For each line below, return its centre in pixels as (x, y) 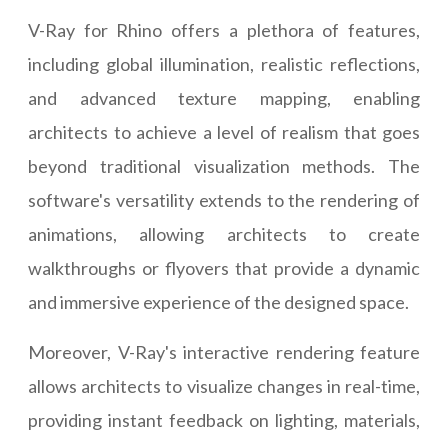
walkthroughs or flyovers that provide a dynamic (224, 268)
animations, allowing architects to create (224, 234)
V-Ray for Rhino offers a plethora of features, (224, 30)
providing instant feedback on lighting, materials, (224, 420)
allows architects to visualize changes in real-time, (224, 386)
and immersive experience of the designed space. (218, 302)
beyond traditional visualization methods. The (224, 166)
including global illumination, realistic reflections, (224, 64)
